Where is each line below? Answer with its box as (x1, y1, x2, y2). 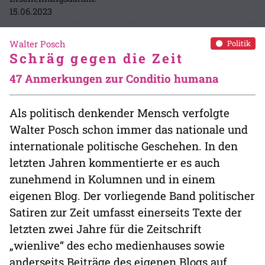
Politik (227, 38, 251, 49)
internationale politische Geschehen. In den (9, 138, 238, 153)
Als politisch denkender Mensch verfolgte (9, 105, 230, 120)
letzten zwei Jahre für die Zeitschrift (9, 221, 202, 236)
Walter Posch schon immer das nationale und (9, 122, 248, 137)
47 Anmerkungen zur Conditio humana (9, 71, 219, 86)
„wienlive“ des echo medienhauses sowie (9, 238, 225, 253)
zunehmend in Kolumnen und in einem (9, 172, 215, 186)
